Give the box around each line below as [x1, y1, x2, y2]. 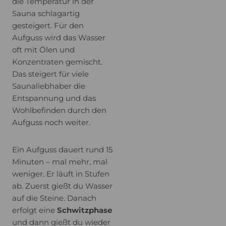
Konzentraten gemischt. [12, 57, 102, 67]
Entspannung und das [12, 93, 96, 103]
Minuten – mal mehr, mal [12, 157, 107, 166]
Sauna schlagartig [12, 9, 80, 18]
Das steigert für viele [12, 69, 89, 79]
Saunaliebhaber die [12, 81, 85, 91]
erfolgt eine [12, 205, 57, 215]
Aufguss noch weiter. [12, 118, 90, 127]
